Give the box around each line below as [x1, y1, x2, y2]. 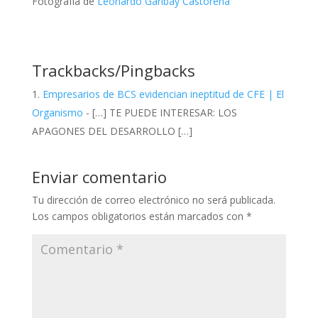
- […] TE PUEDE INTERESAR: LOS [82, 106, 237, 120]
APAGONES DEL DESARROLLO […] [31, 124, 192, 138]
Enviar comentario [31, 166, 167, 188]
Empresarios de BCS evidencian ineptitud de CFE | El [42, 87, 284, 102]
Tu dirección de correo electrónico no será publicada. [31, 193, 275, 207]
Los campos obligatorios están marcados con [31, 209, 246, 224]
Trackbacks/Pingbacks [31, 60, 195, 82]
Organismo [31, 106, 83, 120]
